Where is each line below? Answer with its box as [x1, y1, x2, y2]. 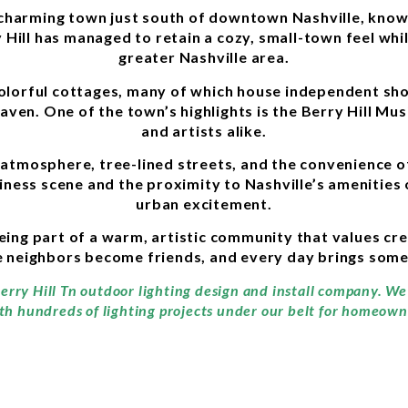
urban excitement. [136, 195, 272, 213]
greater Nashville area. [118, 48, 290, 66]
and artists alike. [141, 121, 267, 139]
